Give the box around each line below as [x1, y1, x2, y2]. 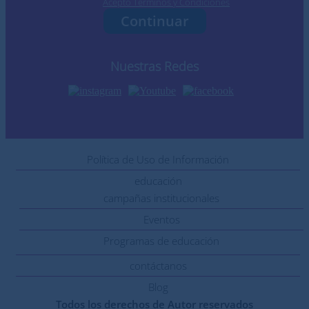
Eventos [143, 212, 180, 226]
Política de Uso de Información [87, 152, 229, 166]
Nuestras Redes [110, 58, 199, 74]
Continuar [120, 12, 189, 30]
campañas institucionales [103, 191, 219, 205]
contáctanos [129, 259, 187, 272]
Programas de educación [103, 234, 219, 248]
